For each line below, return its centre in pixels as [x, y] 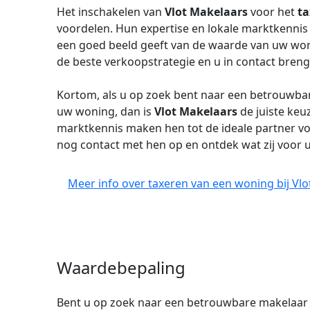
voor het [273, 12]
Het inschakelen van [111, 12]
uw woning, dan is [106, 111]
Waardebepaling [121, 267]
